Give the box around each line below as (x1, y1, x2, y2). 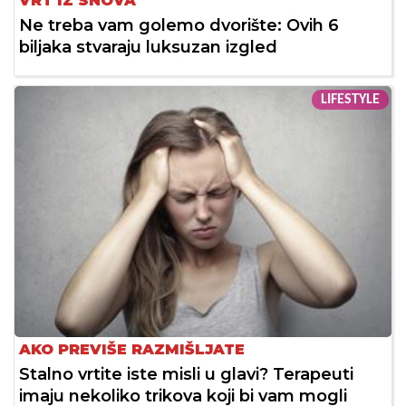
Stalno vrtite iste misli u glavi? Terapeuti (19, 364, 353, 385)
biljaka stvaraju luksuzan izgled (19, 36, 277, 57)
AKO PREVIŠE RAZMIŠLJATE (19, 341, 245, 359)
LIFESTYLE (321, 92, 380, 107)
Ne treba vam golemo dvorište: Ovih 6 (19, 14, 339, 35)
